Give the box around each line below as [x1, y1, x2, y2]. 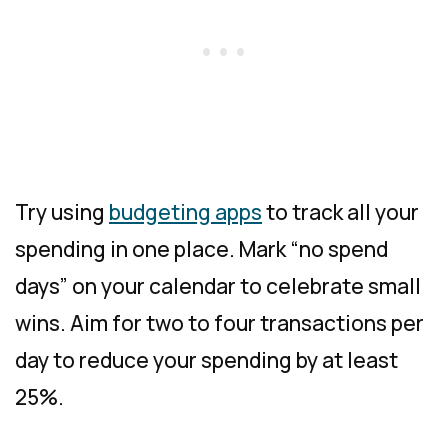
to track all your [262, 197, 419, 226]
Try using [15, 197, 109, 226]
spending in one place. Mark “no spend [15, 234, 388, 263]
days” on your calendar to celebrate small [15, 271, 421, 300]
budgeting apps [109, 197, 262, 226]
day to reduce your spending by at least [15, 345, 398, 374]
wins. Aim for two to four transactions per [15, 308, 424, 337]
